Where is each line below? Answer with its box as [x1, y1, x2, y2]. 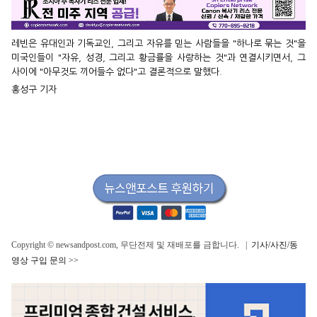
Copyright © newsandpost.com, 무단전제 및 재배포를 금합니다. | [11, 239, 251, 250]
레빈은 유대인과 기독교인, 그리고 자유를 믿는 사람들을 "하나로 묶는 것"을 [11, 39, 306, 49]
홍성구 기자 [11, 85, 57, 95]
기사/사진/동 [251, 239, 298, 250]
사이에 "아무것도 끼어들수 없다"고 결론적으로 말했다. [11, 67, 222, 77]
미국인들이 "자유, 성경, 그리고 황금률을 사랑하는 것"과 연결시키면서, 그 [11, 53, 306, 63]
